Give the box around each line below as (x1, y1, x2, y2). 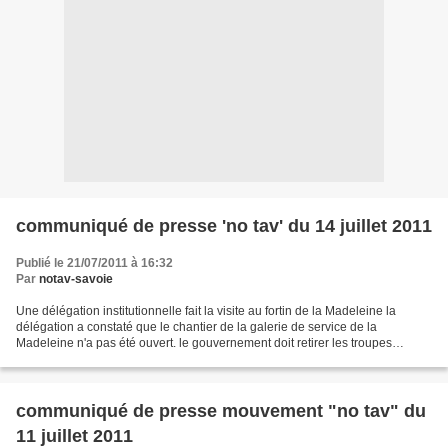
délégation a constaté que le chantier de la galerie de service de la (16, 320, 377, 334)
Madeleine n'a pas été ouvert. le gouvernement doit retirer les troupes (16, 336, 392, 350)
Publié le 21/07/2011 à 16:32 (16, 256, 173, 270)
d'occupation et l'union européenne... (16, 352, 216, 366)
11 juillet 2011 (16, 426, 133, 446)
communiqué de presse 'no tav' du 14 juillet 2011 (16, 216, 432, 236)
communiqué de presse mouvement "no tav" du (16, 401, 426, 421)
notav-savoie (39, 272, 113, 286)
